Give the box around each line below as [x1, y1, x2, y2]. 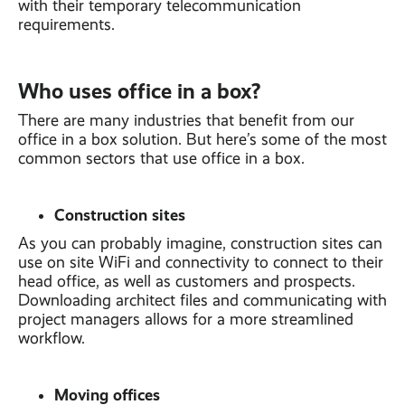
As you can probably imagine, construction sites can [18, 234, 382, 252]
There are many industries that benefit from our [18, 111, 354, 129]
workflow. [18, 329, 85, 347]
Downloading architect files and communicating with [18, 291, 387, 309]
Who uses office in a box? [18, 79, 260, 104]
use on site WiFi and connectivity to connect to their [18, 253, 383, 271]
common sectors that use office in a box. [18, 149, 305, 167]
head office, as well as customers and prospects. [18, 272, 355, 290]
